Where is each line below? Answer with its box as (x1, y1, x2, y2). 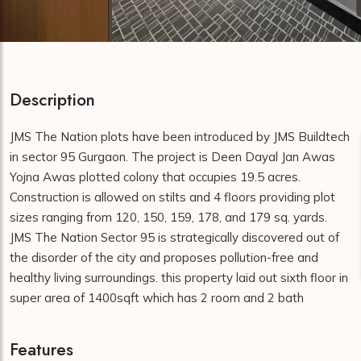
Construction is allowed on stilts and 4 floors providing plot (10, 189, 335, 205)
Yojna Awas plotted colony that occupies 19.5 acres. (10, 169, 301, 185)
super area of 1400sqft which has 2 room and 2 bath (10, 290, 307, 305)
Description (10, 88, 95, 112)
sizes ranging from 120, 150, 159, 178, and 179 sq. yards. (10, 210, 327, 225)
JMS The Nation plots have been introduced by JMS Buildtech (10, 129, 350, 144)
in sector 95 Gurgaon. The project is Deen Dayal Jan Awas (10, 149, 335, 164)
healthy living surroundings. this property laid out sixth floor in (10, 270, 348, 285)
